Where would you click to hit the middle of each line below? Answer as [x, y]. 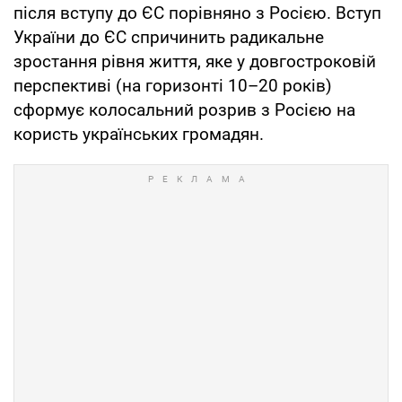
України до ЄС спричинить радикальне [169, 37]
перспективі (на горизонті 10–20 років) [173, 85]
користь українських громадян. [141, 134]
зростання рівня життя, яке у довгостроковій [195, 61]
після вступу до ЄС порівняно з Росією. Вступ [197, 13]
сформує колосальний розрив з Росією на [184, 109]
